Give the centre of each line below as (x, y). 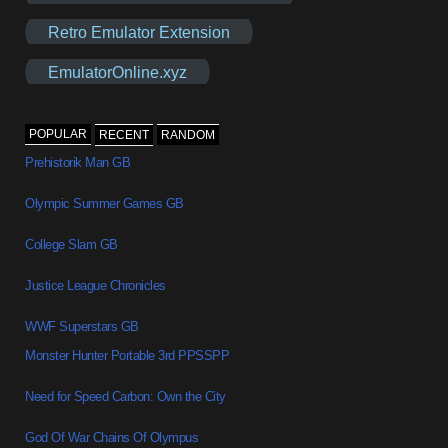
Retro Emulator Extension (139, 32)
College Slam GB (71, 245)
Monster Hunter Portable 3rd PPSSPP (127, 356)
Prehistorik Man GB (78, 163)
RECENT (124, 135)
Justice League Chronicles (95, 286)
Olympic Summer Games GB (104, 204)
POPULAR (58, 134)
